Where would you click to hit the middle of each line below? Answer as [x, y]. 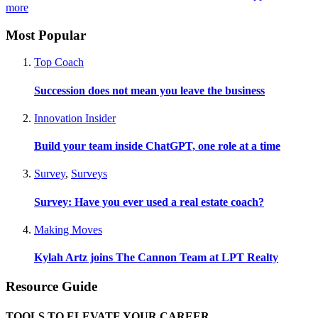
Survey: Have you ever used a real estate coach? [149, 202]
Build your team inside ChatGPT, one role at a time [157, 146]
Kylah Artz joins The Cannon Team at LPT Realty [156, 258]
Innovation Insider [75, 118]
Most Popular [46, 35]
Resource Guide [51, 287]
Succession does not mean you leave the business [149, 90]
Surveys [89, 174]
